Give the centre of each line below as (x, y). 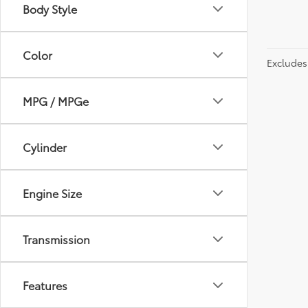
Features (45, 285)
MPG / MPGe (56, 101)
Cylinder (45, 147)
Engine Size (52, 193)
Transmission (56, 239)
